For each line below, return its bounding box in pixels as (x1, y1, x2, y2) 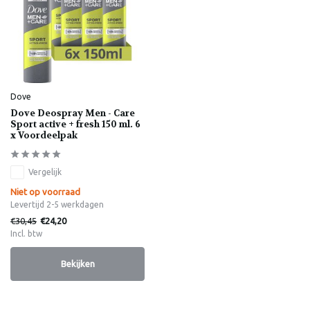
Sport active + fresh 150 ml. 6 (10, 118, 140, 130)
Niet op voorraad (10, 186, 80, 197)
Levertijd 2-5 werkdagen (10, 199, 104, 209)
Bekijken (60, 258, 95, 268)
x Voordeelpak (10, 129, 77, 141)
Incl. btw (10, 228, 42, 238)
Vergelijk (28, 167, 62, 176)
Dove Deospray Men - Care (10, 107, 135, 119)
